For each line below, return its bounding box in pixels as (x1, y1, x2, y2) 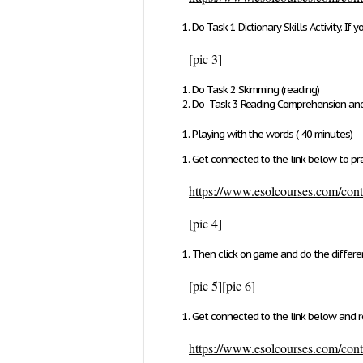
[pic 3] (189, 50, 222, 67)
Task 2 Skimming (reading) (206, 83, 319, 96)
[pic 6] (222, 277, 255, 294)
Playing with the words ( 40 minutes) (192, 127, 352, 141)
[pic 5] (189, 277, 222, 294)
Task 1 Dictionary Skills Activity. (206, 20, 344, 34)
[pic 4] (189, 215, 222, 232)
